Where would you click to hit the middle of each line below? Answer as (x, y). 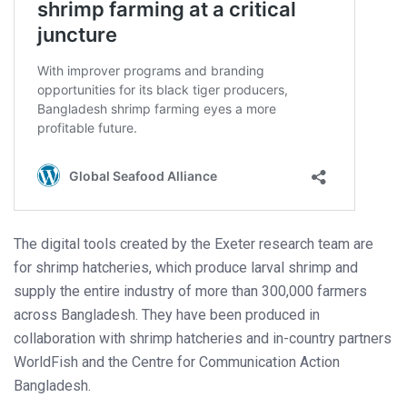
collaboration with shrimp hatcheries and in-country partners (203, 339)
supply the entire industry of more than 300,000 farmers (190, 292)
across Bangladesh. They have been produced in (167, 315)
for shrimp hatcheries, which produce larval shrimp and (186, 268)
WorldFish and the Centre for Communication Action (177, 362)
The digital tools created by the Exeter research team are (194, 244)
